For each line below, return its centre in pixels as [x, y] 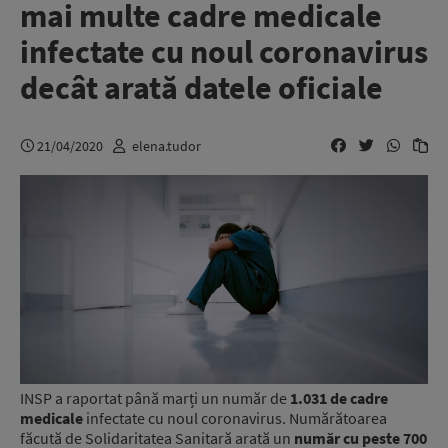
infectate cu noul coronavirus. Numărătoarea [235, 418]
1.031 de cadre [339, 398]
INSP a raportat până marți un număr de [155, 398]
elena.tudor [166, 145]
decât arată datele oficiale [201, 88]
